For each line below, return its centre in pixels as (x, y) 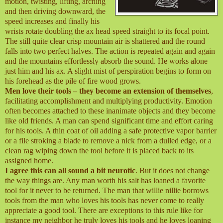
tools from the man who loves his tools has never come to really (105, 201)
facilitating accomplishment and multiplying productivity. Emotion (109, 101)
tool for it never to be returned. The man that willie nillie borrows (107, 191)
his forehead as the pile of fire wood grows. (73, 81)
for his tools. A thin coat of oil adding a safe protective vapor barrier (111, 131)
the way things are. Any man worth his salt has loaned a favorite (105, 181)
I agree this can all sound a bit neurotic (70, 171)
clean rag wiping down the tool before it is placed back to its (99, 151)
